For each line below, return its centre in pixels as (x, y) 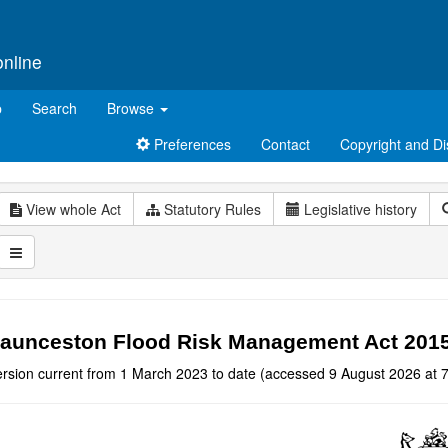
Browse (132, 108)
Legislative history (360, 209)
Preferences (190, 144)
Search (54, 108)
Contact (285, 144)
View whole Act (71, 209)
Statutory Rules (210, 209)
